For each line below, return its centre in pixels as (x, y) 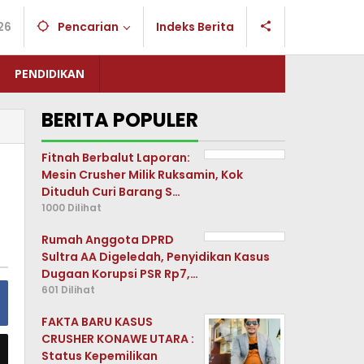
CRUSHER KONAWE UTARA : (118, 339)
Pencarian (88, 27)
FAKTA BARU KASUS (97, 322)
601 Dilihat (69, 290)
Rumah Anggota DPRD (108, 240)
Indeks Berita (195, 27)
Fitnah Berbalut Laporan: (116, 158)
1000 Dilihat (72, 208)
